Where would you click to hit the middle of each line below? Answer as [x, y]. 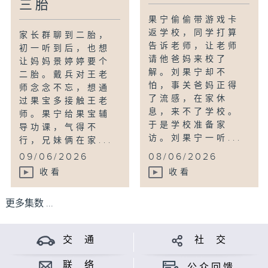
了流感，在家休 [188, 99]
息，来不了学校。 [194, 112]
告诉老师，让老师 [194, 46]
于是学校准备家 [188, 125]
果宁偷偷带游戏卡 [194, 20]
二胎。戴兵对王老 [65, 75]
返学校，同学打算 [194, 33]
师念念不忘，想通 [65, 88]
